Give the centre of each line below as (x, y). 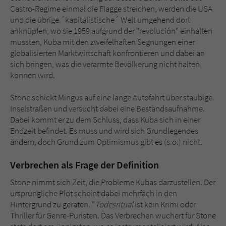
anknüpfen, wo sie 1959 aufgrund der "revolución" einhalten (111, 31)
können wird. (33, 75)
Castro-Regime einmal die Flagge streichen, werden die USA (111, 9)
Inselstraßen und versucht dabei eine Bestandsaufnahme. (107, 109)
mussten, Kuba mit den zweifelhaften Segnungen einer (102, 42)
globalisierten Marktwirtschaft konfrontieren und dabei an (107, 53)
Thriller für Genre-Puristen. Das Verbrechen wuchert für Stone (113, 216)
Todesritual (114, 205)
